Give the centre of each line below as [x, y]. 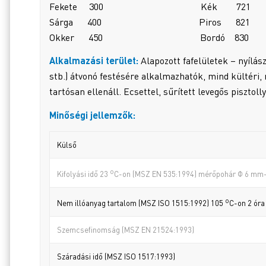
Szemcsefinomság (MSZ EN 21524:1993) [126, 229]
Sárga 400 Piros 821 [150, 22]
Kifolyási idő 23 [83, 174]
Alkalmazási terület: [94, 61]
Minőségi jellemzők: [92, 115]
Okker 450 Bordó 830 [149, 37]
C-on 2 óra [247, 203]
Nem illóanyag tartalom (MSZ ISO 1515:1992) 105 [141, 203]
